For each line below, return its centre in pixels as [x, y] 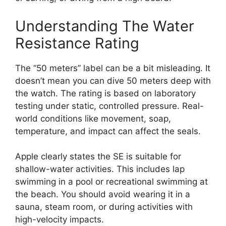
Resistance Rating [77, 43]
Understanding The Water [105, 26]
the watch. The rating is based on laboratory [105, 93]
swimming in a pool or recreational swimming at [111, 182]
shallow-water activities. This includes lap [100, 169]
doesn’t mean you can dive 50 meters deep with [113, 80]
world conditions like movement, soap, [93, 118]
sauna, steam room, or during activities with [104, 207]
